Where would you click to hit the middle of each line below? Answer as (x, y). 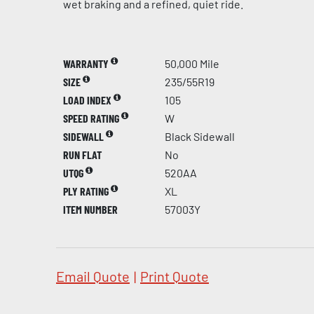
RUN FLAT (82, 155)
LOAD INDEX (88, 100)
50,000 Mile (192, 63)
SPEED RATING (92, 118)
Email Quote (93, 276)
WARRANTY (87, 63)
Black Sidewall (200, 136)
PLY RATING (87, 191)
